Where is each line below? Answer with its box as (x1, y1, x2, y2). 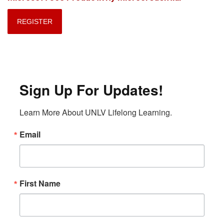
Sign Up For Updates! (19, 79, 163, 100)
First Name (19, 177, 60, 189)
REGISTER (17, 17, 52, 25)
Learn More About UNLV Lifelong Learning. (19, 106, 172, 118)
